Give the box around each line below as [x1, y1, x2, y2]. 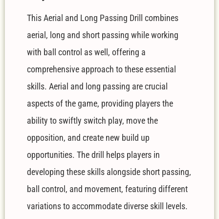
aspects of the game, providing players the [27, 98, 173, 109]
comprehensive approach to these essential [27, 64, 176, 75]
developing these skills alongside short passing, [27, 167, 191, 177]
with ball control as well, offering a [27, 47, 146, 58]
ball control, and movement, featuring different [27, 184, 188, 195]
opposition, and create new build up [27, 132, 150, 143]
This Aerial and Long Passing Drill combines [27, 13, 178, 23]
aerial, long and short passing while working [27, 30, 178, 41]
